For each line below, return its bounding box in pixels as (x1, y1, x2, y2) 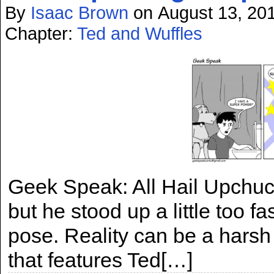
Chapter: (5, 23, 77, 43)
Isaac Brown (31, 2, 128, 23)
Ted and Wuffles (77, 23, 202, 43)
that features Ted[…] (8, 248, 193, 272)
